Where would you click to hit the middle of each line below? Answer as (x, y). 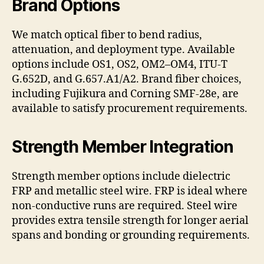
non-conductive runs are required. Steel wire (125, 206)
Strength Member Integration (123, 146)
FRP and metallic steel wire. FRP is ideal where (130, 191)
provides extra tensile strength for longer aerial (130, 220)
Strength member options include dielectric (121, 176)
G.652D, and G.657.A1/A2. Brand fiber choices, (127, 79)
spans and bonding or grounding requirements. (131, 235)
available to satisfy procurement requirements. (130, 108)
